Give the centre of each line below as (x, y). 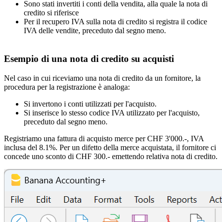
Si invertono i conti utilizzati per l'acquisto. (90, 104)
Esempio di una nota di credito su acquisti (89, 59)
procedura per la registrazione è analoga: (67, 87)
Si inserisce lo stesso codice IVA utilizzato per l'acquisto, (112, 112)
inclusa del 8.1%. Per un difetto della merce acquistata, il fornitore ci (110, 147)
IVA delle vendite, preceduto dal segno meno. (95, 31)
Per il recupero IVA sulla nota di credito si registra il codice (115, 22)
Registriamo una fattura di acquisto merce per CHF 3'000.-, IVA (104, 138)
